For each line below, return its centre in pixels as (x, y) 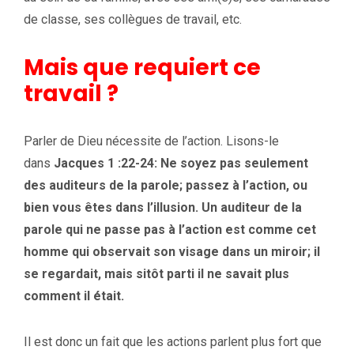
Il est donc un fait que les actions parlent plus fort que (173, 341)
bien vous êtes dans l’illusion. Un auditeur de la (163, 207)
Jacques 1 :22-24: (107, 163)
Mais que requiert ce (142, 67)
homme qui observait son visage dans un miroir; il (172, 251)
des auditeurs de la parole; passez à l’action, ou (166, 185)
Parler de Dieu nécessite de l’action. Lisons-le (151, 141)
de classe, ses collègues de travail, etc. (133, 19)
